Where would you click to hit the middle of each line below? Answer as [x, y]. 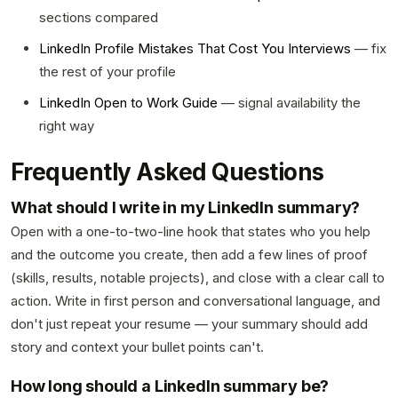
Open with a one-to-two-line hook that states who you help [191, 231]
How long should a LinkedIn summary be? [170, 386]
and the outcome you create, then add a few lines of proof [189, 254]
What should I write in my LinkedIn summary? [186, 207]
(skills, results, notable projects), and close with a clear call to [198, 277]
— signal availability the [289, 102]
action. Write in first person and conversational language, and [195, 300]
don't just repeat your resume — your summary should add [189, 323]
